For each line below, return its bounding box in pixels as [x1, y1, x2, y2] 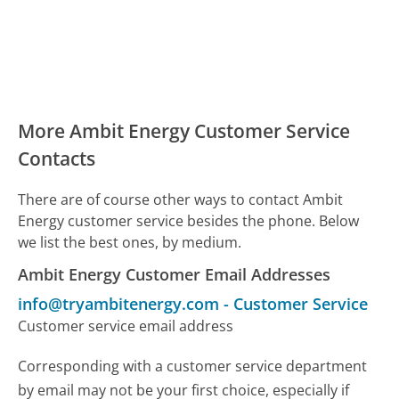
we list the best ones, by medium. [18, 232, 242, 252]
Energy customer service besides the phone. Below [18, 210, 360, 231]
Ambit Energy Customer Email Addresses [18, 263, 331, 285]
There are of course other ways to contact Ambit [18, 189, 344, 209]
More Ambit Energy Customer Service [18, 118, 351, 143]
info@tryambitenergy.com [18, 292, 220, 314]
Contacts [18, 145, 96, 171]
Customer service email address [18, 315, 234, 336]
